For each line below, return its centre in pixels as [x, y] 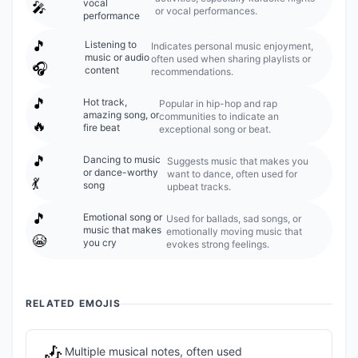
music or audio [117, 57]
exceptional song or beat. [215, 129]
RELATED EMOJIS [73, 303]
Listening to [111, 44]
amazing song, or [121, 115]
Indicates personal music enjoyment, [233, 46]
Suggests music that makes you [237, 161]
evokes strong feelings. [217, 244]
